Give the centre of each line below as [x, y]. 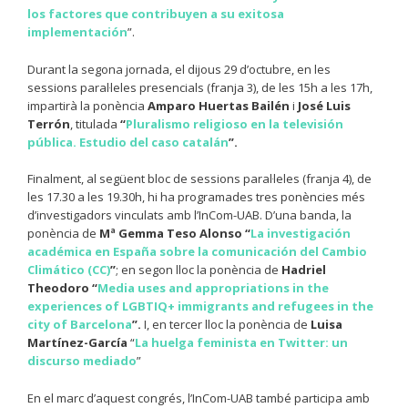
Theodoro [58, 288]
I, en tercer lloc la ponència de [227, 325]
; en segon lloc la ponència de [199, 270]
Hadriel [304, 270]
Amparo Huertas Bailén [219, 105]
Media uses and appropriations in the [213, 288]
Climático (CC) [69, 270]
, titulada [95, 123]
